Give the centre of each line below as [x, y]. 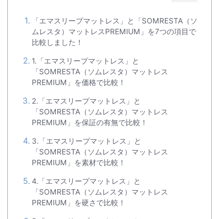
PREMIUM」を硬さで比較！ [78, 203]
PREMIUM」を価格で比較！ [78, 82]
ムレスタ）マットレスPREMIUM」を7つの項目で [114, 32]
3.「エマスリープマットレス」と [86, 141]
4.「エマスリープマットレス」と [86, 181]
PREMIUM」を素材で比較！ [78, 163]
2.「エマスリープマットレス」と [86, 101]
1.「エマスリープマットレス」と [85, 61]
